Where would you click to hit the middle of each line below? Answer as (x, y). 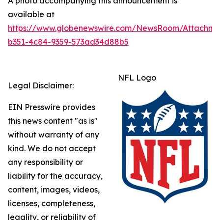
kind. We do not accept (52, 148)
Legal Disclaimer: (41, 85)
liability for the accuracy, (55, 176)
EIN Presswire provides (52, 107)
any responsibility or (45, 162)
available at (31, 14)
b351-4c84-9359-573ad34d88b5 (68, 42)
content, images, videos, (54, 190)
